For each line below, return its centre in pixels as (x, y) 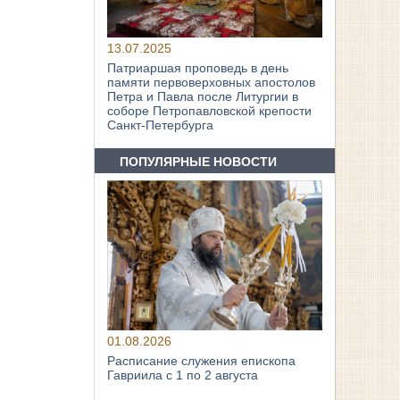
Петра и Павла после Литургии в (203, 97)
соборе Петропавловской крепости (210, 111)
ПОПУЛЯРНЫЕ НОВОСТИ (199, 161)
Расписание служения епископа (202, 361)
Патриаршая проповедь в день (198, 68)
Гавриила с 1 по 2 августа (183, 375)
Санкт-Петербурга (161, 125)
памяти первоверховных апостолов (212, 83)
